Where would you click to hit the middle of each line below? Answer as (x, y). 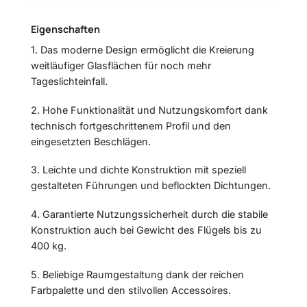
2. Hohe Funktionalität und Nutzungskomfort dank (149, 110)
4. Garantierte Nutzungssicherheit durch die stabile (149, 214)
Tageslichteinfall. (69, 81)
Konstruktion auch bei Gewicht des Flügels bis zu (146, 230)
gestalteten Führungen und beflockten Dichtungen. (151, 186)
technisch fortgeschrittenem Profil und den (131, 125)
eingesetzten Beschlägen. (91, 141)
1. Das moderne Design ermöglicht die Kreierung (143, 49)
